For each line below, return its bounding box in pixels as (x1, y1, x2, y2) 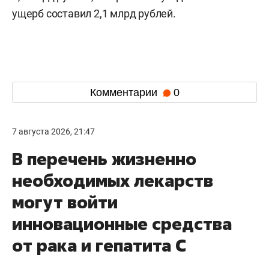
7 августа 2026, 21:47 (12, 127, 95, 137)
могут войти (12, 191, 118, 214)
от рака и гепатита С (12, 234, 186, 257)
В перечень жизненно (12, 148, 196, 171)
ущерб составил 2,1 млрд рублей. (12, 7, 176, 20)
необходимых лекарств (12, 169, 213, 192)
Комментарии (89, 86, 160, 98)
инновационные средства (12, 213, 232, 235)
